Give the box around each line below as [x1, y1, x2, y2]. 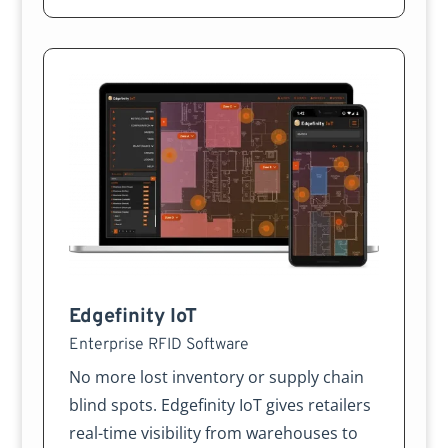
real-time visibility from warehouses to [68, 422, 358, 444]
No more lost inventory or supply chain [68, 366, 364, 388]
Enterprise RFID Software [68, 335, 249, 355]
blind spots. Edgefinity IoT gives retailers [68, 394, 371, 416]
